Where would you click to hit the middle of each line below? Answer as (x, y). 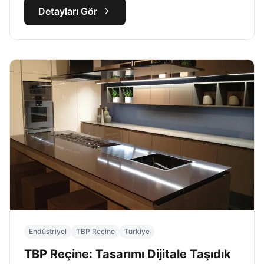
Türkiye (137, 231)
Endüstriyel (48, 231)
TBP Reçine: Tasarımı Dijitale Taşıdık (128, 254)
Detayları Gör (68, 11)
